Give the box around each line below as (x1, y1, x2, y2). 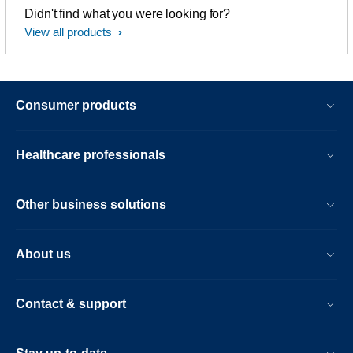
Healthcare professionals (16, 148, 165, 162)
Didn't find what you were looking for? (24, 7, 231, 20)
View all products (24, 25, 115, 39)
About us (16, 247, 71, 261)
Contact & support (16, 297, 126, 310)
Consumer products (16, 98, 136, 112)
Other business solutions (16, 198, 166, 211)
